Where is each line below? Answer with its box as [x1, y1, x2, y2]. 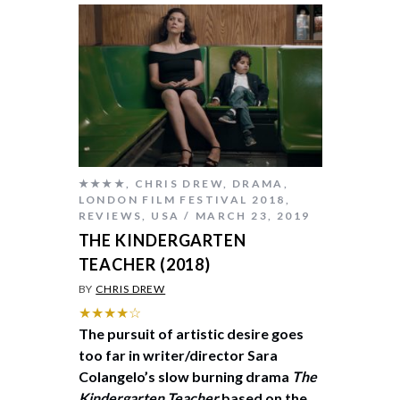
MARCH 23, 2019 [195, 209, 311, 222]
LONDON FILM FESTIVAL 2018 [78, 193, 286, 206]
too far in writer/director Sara [78, 346, 278, 363]
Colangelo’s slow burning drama [78, 368, 292, 385]
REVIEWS [78, 209, 143, 222]
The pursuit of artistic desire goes [78, 325, 304, 342]
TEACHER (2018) [78, 254, 212, 274]
